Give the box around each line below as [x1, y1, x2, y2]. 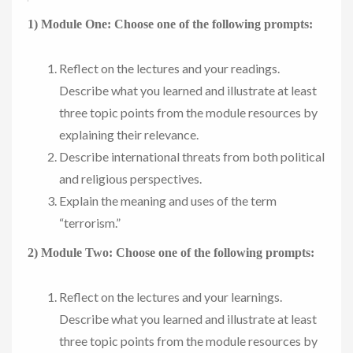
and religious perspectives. [59, 171, 202, 186]
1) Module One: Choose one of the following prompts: [28, 17, 313, 31]
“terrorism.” [59, 215, 121, 230]
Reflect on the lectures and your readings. [59, 61, 280, 76]
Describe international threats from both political [59, 149, 325, 164]
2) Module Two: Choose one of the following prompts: [28, 246, 314, 259]
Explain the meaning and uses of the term [59, 193, 277, 208]
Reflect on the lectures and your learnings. [59, 289, 282, 304]
